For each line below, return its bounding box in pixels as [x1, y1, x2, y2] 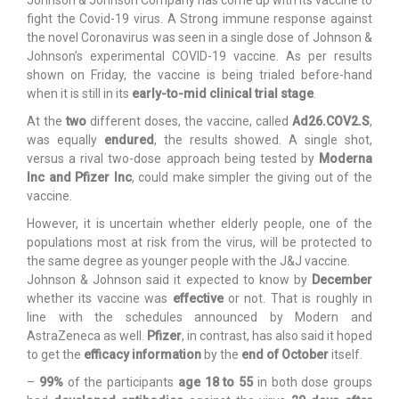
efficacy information [84, 346, 201, 362]
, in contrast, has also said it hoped [182, 328, 372, 343]
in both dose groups [253, 374, 372, 389]
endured [103, 132, 154, 147]
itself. [329, 346, 362, 362]
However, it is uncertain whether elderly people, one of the [27, 216, 372, 231]
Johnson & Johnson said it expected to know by [27, 272, 312, 287]
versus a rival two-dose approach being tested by [27, 151, 319, 166]
